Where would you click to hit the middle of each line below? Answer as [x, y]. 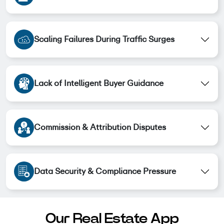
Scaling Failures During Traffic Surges [104, 39]
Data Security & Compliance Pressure [105, 171]
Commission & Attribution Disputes [100, 127]
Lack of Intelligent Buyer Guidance [99, 83]
